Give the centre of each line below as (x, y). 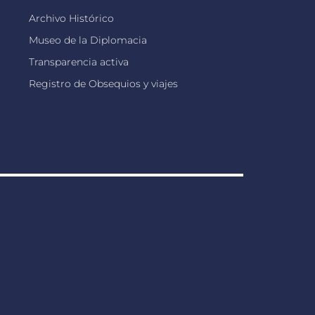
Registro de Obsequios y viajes (103, 84)
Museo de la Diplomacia (88, 40)
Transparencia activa (78, 62)
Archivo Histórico (71, 18)
